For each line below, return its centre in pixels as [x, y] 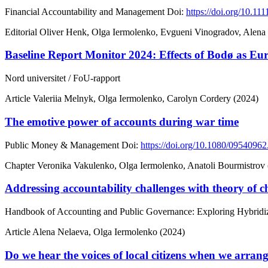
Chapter [21, 165]
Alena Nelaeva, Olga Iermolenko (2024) [109, 232]
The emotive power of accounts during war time [122, 121]
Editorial [22, 32]
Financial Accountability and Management [85, 11]
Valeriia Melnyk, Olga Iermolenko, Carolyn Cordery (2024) [146, 99]
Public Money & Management [62, 145]
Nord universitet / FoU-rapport [63, 78]
